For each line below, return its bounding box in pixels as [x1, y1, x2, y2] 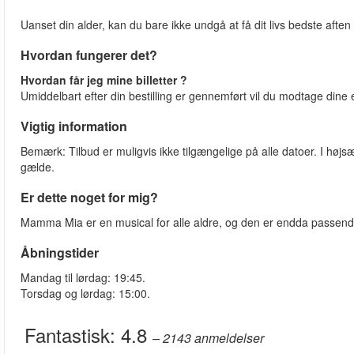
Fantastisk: [24, 321, 121, 349]
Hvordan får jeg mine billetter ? [21, 72, 187, 88]
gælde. [21, 159, 55, 175]
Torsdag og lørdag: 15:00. [21, 285, 150, 302]
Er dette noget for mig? [21, 188, 158, 207]
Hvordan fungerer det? [21, 46, 157, 65]
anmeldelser [194, 329, 264, 348]
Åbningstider [21, 243, 99, 262]
